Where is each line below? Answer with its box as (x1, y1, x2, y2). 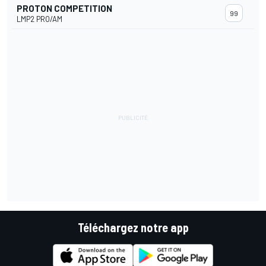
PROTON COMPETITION (17, 3, 112, 14)
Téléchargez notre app (77, 220, 189, 235)
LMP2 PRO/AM (17, 14, 62, 24)
